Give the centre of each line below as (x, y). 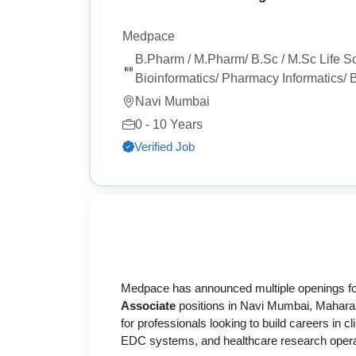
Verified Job (164, 146)
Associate (148, 306)
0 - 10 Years (168, 124)
